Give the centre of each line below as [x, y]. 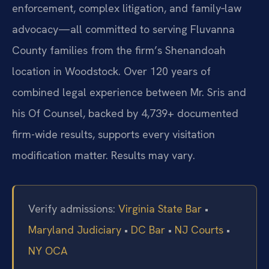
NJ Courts [199, 229]
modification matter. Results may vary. [104, 155]
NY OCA [48, 250]
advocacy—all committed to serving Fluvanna [123, 29]
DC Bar [148, 229]
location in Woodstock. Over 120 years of [111, 71]
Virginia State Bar [160, 208]
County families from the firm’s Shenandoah [119, 50]
